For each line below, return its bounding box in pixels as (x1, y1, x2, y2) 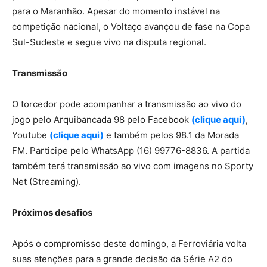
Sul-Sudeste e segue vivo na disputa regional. (12, 36, 206, 48)
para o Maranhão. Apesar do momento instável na (12, 5, 220, 17)
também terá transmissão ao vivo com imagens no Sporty (12, 160, 253, 172)
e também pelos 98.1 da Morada (104, 129, 239, 141)
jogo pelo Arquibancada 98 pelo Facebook (12, 113, 191, 125)
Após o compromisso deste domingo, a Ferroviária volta (12, 237, 246, 249)
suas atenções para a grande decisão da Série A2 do (12, 253, 232, 265)
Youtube (12, 129, 49, 141)
